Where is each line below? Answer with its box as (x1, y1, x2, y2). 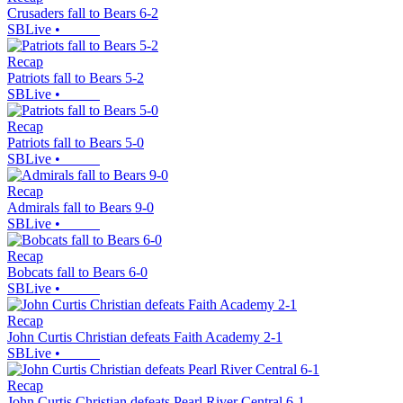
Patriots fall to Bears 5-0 (7, 135, 144, 151)
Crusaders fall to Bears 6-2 (7, 5, 158, 22)
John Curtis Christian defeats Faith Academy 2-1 (7, 329, 282, 345)
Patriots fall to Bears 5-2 (7, 70, 144, 86)
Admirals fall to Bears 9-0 (7, 200, 154, 216)
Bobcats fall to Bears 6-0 (7, 264, 148, 281)
